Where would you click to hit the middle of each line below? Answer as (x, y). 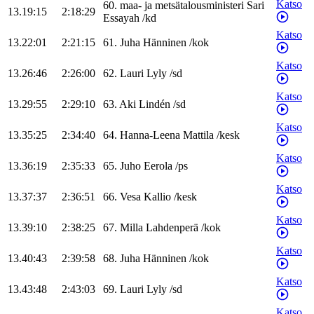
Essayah (121, 18)
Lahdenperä (172, 228)
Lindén (155, 104)
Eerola (158, 166)
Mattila (198, 135)
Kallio (157, 197)
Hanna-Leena (150, 135)
